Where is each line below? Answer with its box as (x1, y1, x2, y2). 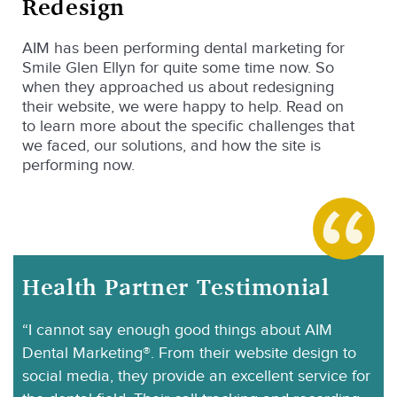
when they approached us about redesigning (22, 78, 334, 97)
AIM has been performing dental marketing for (22, 39, 345, 58)
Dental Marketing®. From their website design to (22, 344, 356, 362)
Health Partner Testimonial (22, 273, 330, 300)
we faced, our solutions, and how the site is (22, 136, 321, 155)
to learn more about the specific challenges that (22, 117, 354, 136)
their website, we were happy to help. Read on (22, 97, 344, 116)
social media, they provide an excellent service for (22, 367, 370, 385)
